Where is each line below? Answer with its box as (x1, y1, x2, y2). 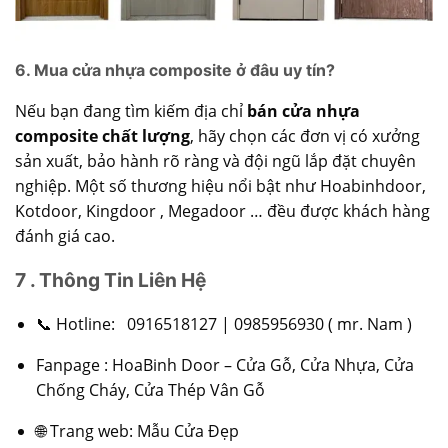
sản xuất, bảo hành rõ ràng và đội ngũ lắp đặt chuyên (15, 150, 416, 173)
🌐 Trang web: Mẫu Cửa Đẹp (35, 419, 243, 442)
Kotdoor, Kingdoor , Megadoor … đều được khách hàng (15, 200, 430, 223)
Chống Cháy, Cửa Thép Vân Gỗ (35, 378, 269, 401)
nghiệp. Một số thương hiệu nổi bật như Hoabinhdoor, (15, 175, 426, 198)
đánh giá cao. (15, 225, 115, 248)
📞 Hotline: (35, 312, 127, 335)
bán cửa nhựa (247, 100, 360, 123)
